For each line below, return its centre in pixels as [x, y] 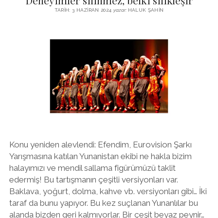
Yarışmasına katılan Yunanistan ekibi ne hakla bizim [100, 156]
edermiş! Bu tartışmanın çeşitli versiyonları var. [93, 179]
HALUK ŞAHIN [145, 10]
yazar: [120, 10]
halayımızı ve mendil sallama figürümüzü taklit [92, 168]
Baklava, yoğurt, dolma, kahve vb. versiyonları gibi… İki [108, 191]
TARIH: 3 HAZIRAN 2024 [84, 10]
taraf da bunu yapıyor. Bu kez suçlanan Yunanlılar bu [103, 203]
